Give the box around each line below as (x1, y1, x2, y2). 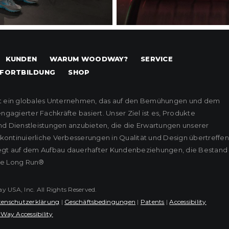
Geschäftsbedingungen (64, 198, 136, 206)
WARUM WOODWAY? (50, 55, 128, 63)
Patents (140, 198, 165, 206)
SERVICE (141, 55, 173, 63)
